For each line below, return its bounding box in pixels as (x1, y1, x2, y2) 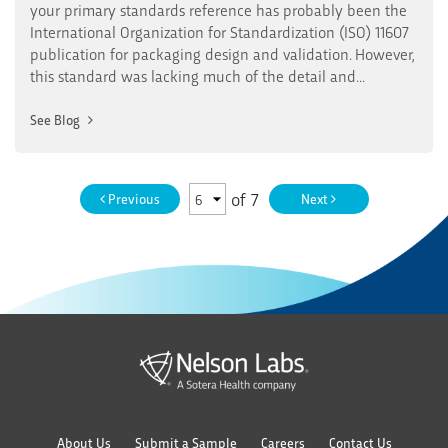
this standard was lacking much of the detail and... (30, 64, 365, 86)
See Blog (30, 109, 83, 129)
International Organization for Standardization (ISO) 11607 (30, 20, 409, 42)
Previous (104, 188, 160, 208)
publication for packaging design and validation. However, (30, 42, 414, 64)
